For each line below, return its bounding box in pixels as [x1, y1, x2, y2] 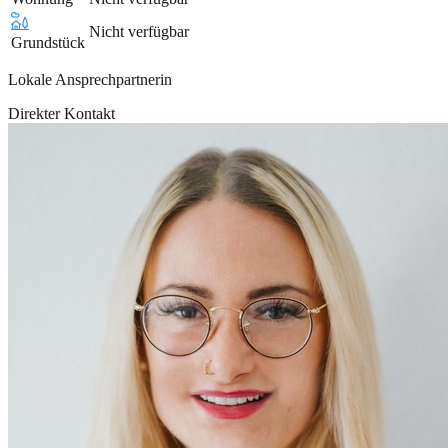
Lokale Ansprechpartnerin [8, 70, 172, 88]
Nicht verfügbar [89, 22, 189, 40]
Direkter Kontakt [8, 104, 115, 122]
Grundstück [11, 33, 85, 51]
